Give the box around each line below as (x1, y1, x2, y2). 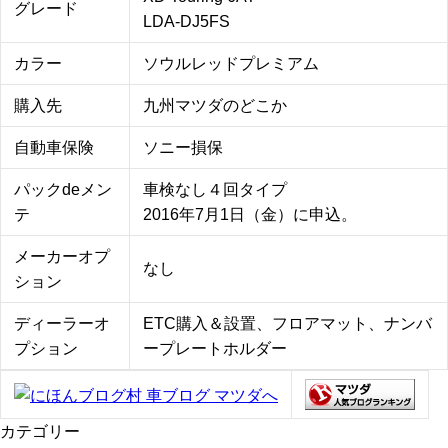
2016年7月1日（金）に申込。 (143, 206, 357, 224)
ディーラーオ (14, 315, 110, 333)
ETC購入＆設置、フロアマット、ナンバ (143, 315, 432, 333)
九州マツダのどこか (143, 97, 287, 115)
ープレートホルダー (143, 340, 287, 358)
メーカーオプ (14, 248, 110, 266)
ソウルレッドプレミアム (143, 55, 319, 73)
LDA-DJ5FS (143, 13, 230, 31)
